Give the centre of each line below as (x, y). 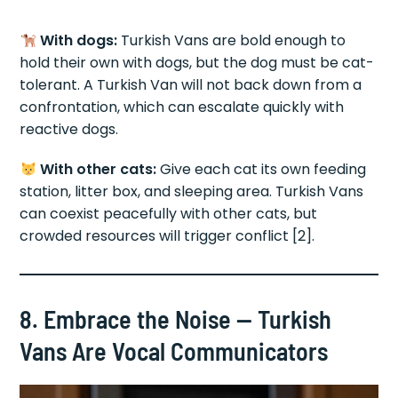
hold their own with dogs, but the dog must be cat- (197, 62)
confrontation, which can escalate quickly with (182, 107)
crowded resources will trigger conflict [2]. (167, 235)
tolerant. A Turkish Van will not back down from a (191, 84)
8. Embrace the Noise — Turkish (176, 318)
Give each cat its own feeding (261, 169)
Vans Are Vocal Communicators (174, 350)
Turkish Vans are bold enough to (231, 40)
